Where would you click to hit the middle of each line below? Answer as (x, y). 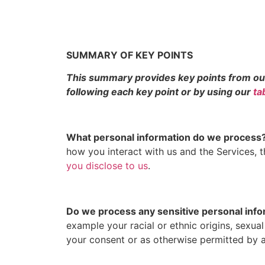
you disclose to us (107, 165)
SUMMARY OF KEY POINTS (130, 55)
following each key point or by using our (160, 92)
